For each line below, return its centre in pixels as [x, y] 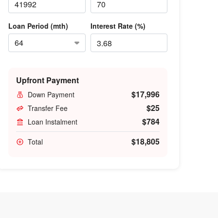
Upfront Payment [48, 80]
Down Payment [51, 94]
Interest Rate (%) [118, 26]
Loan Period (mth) [38, 26]
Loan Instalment [53, 122]
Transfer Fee [48, 108]
